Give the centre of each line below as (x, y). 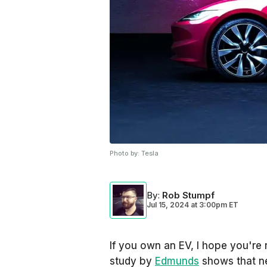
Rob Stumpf (188, 195)
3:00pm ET (218, 205)
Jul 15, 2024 (168, 205)
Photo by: (125, 153)
